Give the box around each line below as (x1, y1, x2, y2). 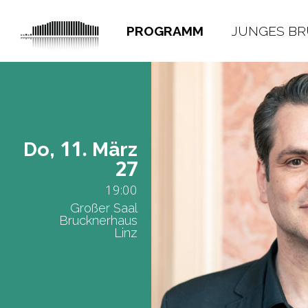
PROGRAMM (126, 23, 204, 38)
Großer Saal (70, 201, 137, 215)
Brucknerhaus (59, 213, 137, 228)
